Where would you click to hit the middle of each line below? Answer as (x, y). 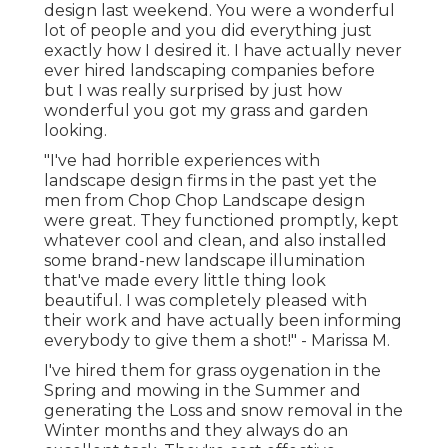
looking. (75, 131)
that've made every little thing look (185, 281)
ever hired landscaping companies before (209, 71)
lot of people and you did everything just (208, 31)
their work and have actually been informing (223, 321)
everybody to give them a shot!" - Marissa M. (217, 341)
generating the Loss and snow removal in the (223, 411)
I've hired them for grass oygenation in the (212, 371)
